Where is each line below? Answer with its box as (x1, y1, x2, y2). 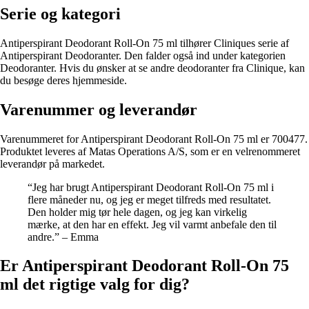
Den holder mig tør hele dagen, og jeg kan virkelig (28, 206, 247, 218)
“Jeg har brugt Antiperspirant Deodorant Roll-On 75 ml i (28, 181, 274, 193)
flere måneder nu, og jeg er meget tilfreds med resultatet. (28, 193, 271, 206)
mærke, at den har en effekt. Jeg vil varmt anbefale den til (28, 218, 277, 230)
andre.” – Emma (28, 230, 99, 243)
